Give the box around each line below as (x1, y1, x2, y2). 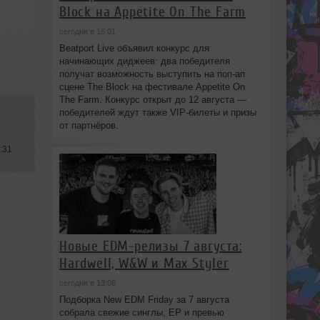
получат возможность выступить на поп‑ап (59, 68, 245, 79)
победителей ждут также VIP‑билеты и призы (59, 106, 256, 118)
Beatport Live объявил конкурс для (59, 42, 209, 54)
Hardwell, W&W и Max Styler (59, 254, 229, 271)
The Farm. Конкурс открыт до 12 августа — (59, 94, 246, 105)
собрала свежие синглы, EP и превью (59, 306, 224, 318)
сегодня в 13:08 (59, 278, 116, 287)
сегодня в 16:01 (59, 26, 116, 36)
